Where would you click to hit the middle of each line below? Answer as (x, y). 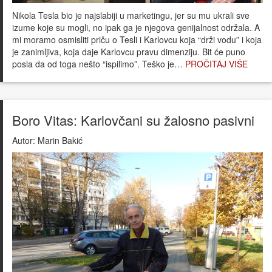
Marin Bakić (59, 141)
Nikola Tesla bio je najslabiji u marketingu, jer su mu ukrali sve (131, 15)
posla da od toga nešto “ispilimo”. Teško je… (99, 64)
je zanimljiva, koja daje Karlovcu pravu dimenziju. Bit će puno (129, 52)
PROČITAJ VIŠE (216, 64)
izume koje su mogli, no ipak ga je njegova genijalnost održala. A (136, 28)
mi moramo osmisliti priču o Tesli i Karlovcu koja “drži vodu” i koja (137, 40)
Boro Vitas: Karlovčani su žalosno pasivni (133, 120)
